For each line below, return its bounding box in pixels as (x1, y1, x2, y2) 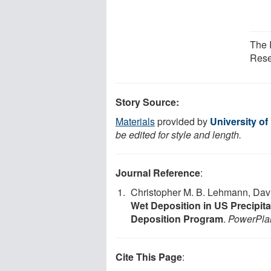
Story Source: (116, 94, 179, 109)
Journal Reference (116, 165, 200, 180)
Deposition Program (131, 211, 223, 226)
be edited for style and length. (116, 127, 241, 142)
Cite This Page (116, 249, 182, 264)
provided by (155, 114, 210, 128)
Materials (116, 114, 155, 128)
